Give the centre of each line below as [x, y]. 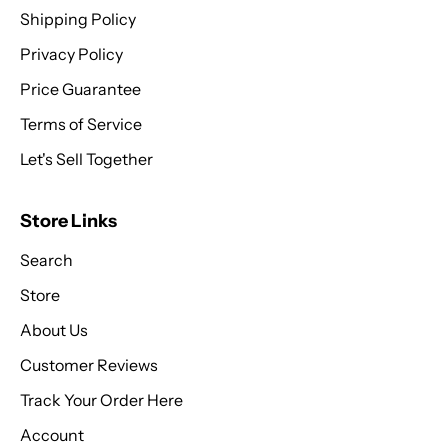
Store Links [68, 221]
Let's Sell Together [86, 159]
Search [46, 260]
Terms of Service [81, 124]
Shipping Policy [78, 19]
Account [52, 435]
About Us [54, 330]
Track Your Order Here [101, 400]
